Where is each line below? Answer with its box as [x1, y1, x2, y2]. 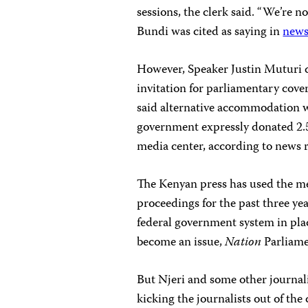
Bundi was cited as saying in [137, 21, 283, 43]
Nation [225, 232, 262, 253]
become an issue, [137, 232, 225, 253]
